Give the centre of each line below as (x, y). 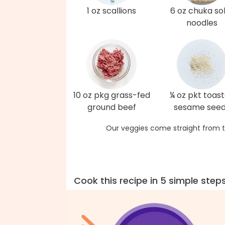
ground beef (111, 107)
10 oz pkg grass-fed (111, 95)
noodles (202, 23)
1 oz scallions (111, 11)
